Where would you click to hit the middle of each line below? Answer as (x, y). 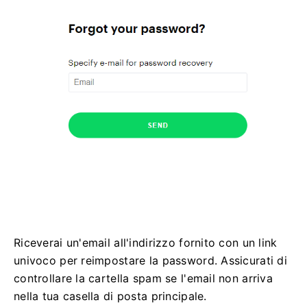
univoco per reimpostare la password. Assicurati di (150, 260)
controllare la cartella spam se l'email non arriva (143, 278)
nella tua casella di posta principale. (110, 296)
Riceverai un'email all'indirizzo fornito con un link (146, 242)
